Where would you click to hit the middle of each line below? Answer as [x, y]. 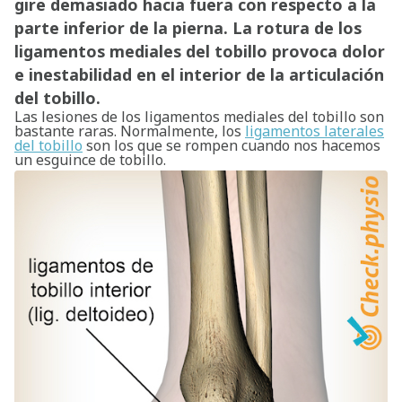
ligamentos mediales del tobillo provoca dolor [200, 51]
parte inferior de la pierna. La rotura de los [188, 28]
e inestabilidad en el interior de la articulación [199, 74]
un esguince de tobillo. [90, 160]
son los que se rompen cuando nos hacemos [232, 145]
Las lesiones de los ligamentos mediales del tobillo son [199, 117]
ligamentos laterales [315, 131]
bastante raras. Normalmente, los [130, 131]
